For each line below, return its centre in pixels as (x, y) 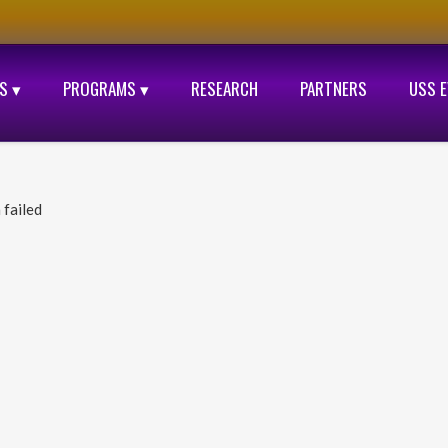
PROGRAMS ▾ (105, 88)
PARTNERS (333, 88)
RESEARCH (224, 88)
